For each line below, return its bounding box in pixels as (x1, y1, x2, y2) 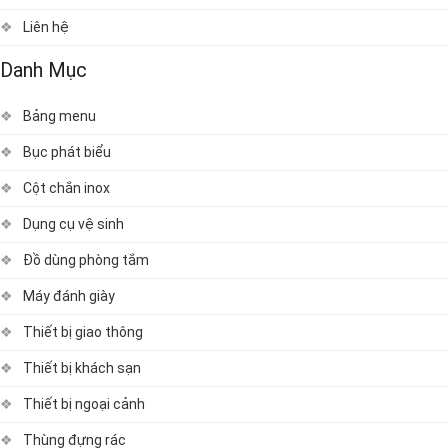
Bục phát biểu (23, 144, 111, 161)
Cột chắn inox (23, 180, 110, 197)
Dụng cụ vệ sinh (23, 216, 124, 233)
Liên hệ (23, 19, 69, 36)
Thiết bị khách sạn (23, 360, 141, 377)
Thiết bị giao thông (23, 324, 143, 341)
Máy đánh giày (23, 288, 115, 305)
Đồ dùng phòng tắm (23, 252, 149, 269)
